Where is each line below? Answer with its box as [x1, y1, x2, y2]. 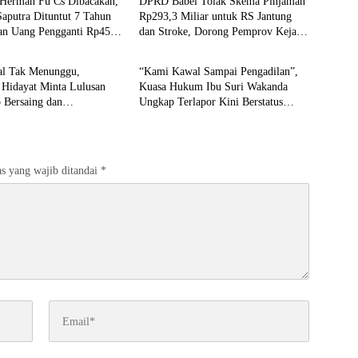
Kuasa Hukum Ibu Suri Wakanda [138, 68, 288, 80]
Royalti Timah [138, 28, 205, 40]
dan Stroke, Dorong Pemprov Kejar [138, 13, 300, 25]
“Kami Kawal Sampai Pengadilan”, [138, 53, 298, 65]
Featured [150, 22, 183, 31]
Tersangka [138, 98, 185, 110]
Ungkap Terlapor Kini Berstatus [138, 83, 283, 95]
